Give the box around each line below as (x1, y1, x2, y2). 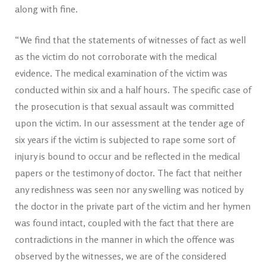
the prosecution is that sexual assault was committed (15, 100, 234, 112)
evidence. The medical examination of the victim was (15, 67, 227, 79)
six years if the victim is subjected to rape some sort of (15, 134, 235, 145)
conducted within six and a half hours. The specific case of (15, 84, 251, 96)
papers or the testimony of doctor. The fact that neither (15, 167, 242, 179)
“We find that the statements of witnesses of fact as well (15, 34, 246, 46)
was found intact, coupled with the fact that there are (15, 217, 234, 229)
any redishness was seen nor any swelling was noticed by (15, 183, 243, 195)
